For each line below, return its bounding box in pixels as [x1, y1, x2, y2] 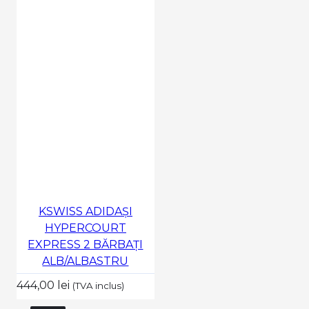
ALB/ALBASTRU [42, 254, 129, 268]
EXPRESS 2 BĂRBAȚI [28, 237, 143, 251]
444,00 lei [16, 278, 72, 292]
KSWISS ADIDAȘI [38, 204, 132, 218]
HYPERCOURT [44, 221, 126, 235]
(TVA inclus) [72, 279, 124, 291]
